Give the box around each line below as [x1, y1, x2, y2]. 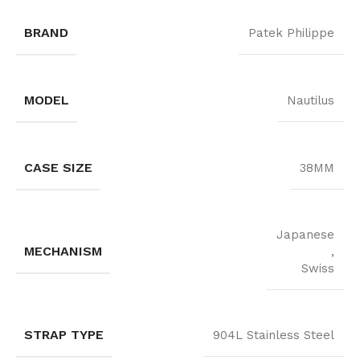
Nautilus [287, 93, 334, 108]
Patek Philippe [248, 26, 334, 41]
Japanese [276, 227, 334, 243]
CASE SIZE [24, 160, 92, 176]
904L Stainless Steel [213, 328, 334, 343]
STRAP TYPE [24, 327, 104, 343]
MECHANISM [24, 243, 102, 260]
